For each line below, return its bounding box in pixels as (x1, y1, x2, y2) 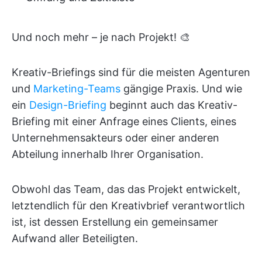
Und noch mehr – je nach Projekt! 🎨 (12, 31, 190, 44)
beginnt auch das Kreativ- (106, 99, 237, 112)
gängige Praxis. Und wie (120, 82, 242, 95)
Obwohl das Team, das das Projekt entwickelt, (12, 183, 240, 196)
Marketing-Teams (33, 82, 120, 95)
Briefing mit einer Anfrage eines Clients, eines (12, 115, 236, 128)
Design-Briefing (29, 99, 106, 112)
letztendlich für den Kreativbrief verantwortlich (12, 199, 245, 212)
